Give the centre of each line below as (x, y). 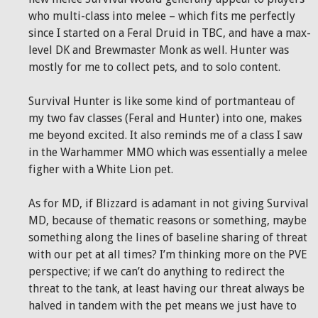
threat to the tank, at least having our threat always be (166, 289)
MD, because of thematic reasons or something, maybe (168, 220)
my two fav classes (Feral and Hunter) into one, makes (165, 118)
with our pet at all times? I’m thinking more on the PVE (168, 254)
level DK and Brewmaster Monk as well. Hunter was (159, 50)
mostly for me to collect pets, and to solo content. (154, 67)
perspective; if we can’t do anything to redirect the (157, 272)
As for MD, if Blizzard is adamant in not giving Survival (169, 203)
